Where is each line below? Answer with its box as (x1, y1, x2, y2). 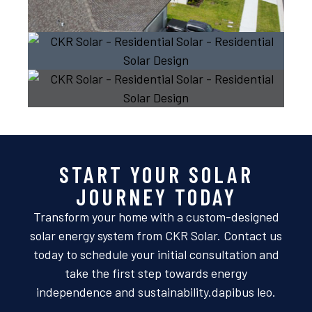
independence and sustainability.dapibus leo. (36, 284, 276, 300)
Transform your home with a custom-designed (33, 209, 279, 225)
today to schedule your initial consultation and (33, 247, 279, 263)
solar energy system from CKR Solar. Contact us (30, 228, 282, 244)
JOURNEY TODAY (75, 183, 237, 210)
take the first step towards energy (65, 265, 247, 281)
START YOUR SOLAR (58, 161, 253, 188)
